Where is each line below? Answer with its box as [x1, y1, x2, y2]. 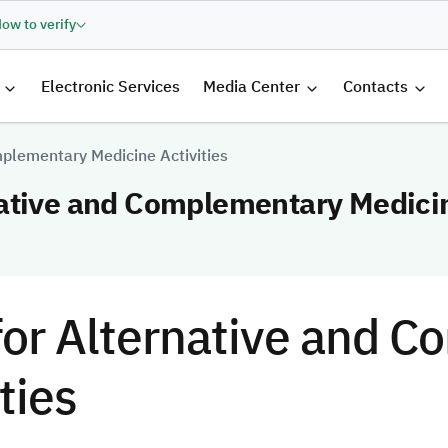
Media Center [202, 74, 300, 99]
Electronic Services [40, 74, 180, 99]
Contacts [342, 74, 408, 99]
